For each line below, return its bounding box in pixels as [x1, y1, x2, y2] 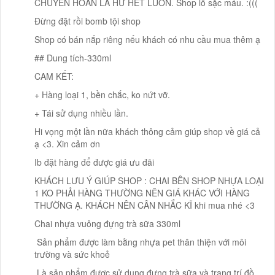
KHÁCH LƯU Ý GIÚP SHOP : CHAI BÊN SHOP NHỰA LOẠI [34, 174, 264, 187]
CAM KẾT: [34, 69, 74, 82]
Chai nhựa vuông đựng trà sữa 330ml [34, 217, 180, 230]
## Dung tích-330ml [34, 51, 111, 64]
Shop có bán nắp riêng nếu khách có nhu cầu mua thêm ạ [34, 33, 260, 45]
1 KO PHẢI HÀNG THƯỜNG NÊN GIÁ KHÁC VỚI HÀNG [34, 186, 250, 199]
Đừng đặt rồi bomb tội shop [34, 14, 141, 27]
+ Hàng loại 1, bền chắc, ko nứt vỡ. [34, 88, 170, 101]
